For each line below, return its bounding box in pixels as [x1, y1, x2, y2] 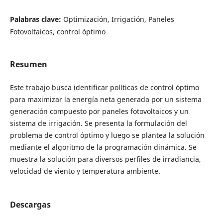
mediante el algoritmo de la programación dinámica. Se [9, 142, 197, 152]
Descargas [9, 199, 51, 210]
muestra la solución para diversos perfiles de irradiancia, [9, 154, 201, 164]
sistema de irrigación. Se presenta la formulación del [9, 118, 187, 128]
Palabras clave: [9, 14, 63, 24]
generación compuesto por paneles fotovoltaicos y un [9, 106, 189, 116]
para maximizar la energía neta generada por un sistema [9, 94, 202, 104]
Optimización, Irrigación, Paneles [63, 14, 174, 24]
